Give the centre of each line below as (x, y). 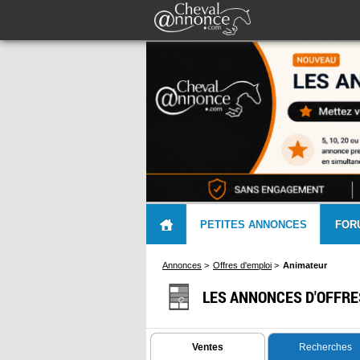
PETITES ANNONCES (253, 224)
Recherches (325, 347)
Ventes (208, 347)
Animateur (305, 265)
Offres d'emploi (242, 265)
